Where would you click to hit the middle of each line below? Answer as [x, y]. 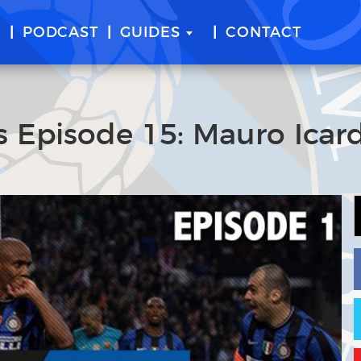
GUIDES [150, 33]
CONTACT [264, 33]
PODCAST [60, 33]
